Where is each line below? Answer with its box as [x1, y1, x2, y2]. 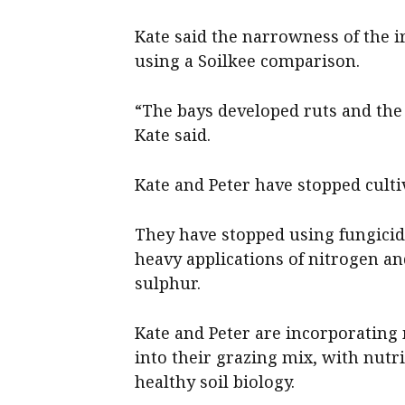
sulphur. [135, 271, 202, 294]
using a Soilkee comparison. [135, 49, 361, 71]
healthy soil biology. [135, 370, 296, 392]
